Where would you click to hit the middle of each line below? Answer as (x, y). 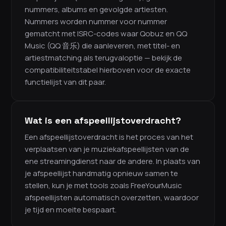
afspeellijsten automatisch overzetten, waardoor (112, 198)
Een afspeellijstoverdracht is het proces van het (109, 137)
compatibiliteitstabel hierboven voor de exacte (108, 70)
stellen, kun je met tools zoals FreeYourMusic (103, 186)
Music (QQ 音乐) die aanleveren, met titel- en (102, 46)
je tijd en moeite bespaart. (71, 210)
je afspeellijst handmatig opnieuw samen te (101, 174)
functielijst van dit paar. (65, 82)
